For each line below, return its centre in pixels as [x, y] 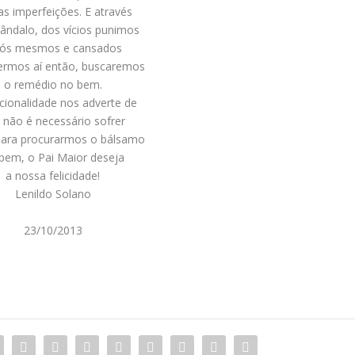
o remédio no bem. [53, 85]
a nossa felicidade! [53, 176]
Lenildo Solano [53, 194]
